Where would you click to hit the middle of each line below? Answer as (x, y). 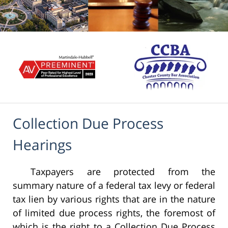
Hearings (42, 145)
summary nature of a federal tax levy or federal (114, 186)
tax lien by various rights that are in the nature (114, 199)
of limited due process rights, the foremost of (114, 213)
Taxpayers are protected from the (123, 172)
